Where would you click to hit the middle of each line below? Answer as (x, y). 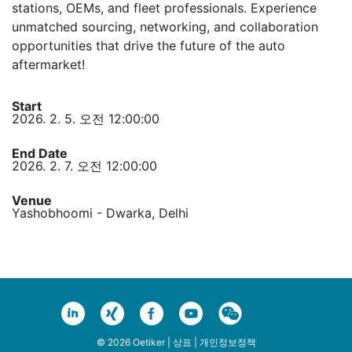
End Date (40, 153)
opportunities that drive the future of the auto (148, 46)
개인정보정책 (227, 342)
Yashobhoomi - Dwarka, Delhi (100, 213)
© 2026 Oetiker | (134, 342)
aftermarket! (48, 64)
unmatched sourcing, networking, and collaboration (165, 27)
